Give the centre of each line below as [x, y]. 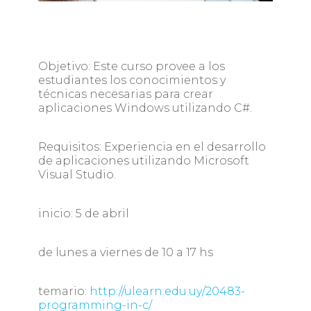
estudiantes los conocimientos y [132, 81]
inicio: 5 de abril [83, 214]
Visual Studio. [77, 175]
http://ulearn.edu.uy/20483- [167, 292]
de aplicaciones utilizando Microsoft [143, 161]
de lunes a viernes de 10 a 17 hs [125, 253]
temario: [64, 292]
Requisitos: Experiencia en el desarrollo [152, 147]
